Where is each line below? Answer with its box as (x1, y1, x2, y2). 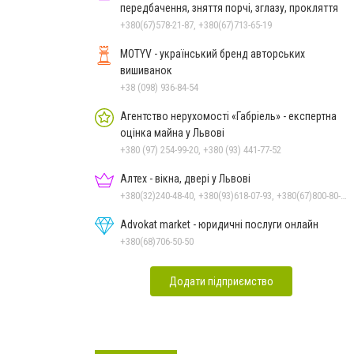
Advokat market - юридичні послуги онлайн (120, 217, 318, 231)
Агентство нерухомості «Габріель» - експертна (120, 109, 337, 122)
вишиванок (120, 63, 172, 77)
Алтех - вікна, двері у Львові (120, 171, 250, 185)
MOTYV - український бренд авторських (120, 47, 305, 60)
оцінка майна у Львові (120, 126, 224, 139)
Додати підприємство (169, 274, 273, 288)
